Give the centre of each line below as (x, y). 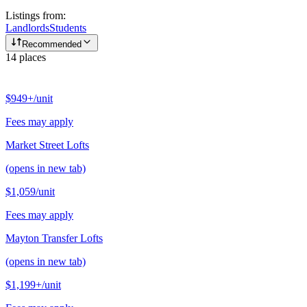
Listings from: (36, 16)
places (31, 58)
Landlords (27, 28)
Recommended (52, 45)
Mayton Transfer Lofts (54, 238)
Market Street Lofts (47, 145)
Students (68, 28)
